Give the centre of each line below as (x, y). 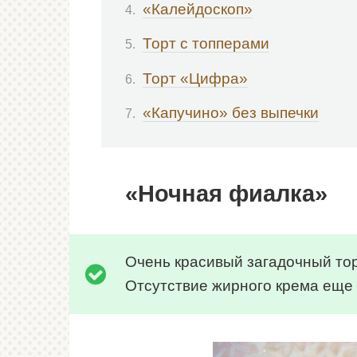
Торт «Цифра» (195, 78)
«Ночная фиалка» (226, 194)
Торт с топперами (206, 44)
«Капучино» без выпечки (231, 113)
